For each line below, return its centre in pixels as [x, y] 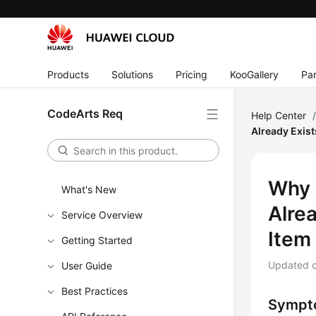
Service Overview [102, 215]
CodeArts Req [85, 114]
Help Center [279, 115]
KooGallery [255, 74]
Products [68, 74]
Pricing [192, 74]
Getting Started [97, 240]
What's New [89, 189]
